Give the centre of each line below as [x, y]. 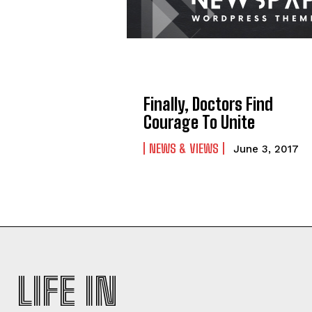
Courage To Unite [200, 123]
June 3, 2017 [266, 149]
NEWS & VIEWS [184, 149]
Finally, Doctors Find [209, 104]
